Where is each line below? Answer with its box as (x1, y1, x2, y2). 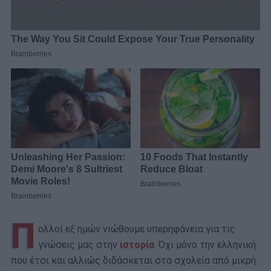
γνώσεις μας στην (38, 239, 120, 250)
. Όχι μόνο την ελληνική (154, 239, 256, 250)
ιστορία (120, 239, 154, 250)
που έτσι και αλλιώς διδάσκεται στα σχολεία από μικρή (11, 255, 256, 266)
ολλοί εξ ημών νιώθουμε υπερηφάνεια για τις (38, 223, 235, 235)
